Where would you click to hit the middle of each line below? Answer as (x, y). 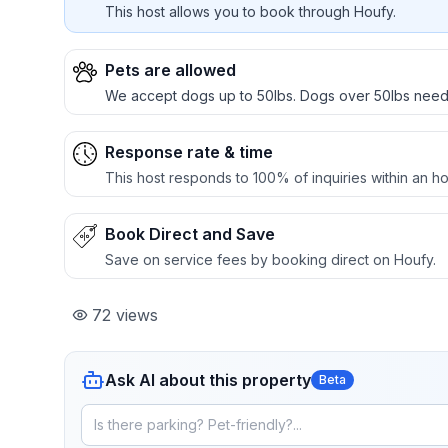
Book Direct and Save (190, 234)
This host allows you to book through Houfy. (250, 11)
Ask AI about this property (208, 380)
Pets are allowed (170, 70)
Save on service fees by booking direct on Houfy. (270, 259)
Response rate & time (189, 152)
